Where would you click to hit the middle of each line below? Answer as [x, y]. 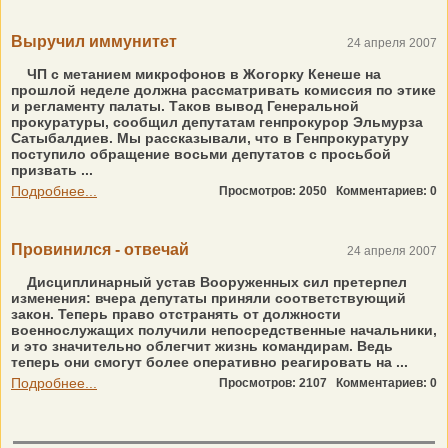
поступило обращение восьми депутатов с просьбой [201, 154]
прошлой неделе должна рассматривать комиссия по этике [223, 90]
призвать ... [52, 170]
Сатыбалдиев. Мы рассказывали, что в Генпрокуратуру [210, 138]
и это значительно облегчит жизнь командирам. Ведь [202, 346]
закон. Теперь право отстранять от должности [176, 314]
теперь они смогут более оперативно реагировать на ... [209, 362]
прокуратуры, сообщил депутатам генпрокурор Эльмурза [217, 122]
